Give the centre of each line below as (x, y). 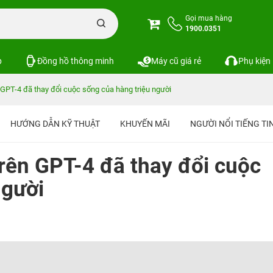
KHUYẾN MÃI (145, 124)
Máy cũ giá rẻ (176, 61)
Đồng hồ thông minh (76, 61)
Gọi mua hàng (209, 18)
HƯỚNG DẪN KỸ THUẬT (55, 124)
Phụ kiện (254, 61)
